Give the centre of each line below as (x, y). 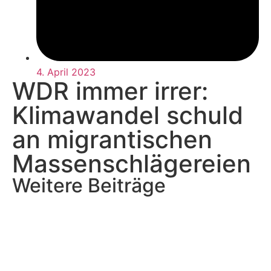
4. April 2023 (66, 72)
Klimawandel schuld (128, 115)
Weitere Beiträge (89, 185)
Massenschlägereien (132, 163)
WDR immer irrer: (110, 91)
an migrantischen (112, 139)
